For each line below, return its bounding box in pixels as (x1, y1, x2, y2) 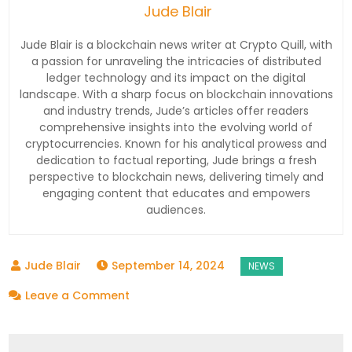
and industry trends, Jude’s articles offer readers (43, 102, 309, 119)
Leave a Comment (25, 287, 130, 303)
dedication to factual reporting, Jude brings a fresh (35, 152, 317, 168)
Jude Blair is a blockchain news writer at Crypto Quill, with (20, 36, 332, 53)
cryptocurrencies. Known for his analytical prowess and (25, 135, 327, 152)
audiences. (146, 201, 206, 218)
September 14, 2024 (112, 257, 225, 273)
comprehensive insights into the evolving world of (39, 119, 313, 135)
